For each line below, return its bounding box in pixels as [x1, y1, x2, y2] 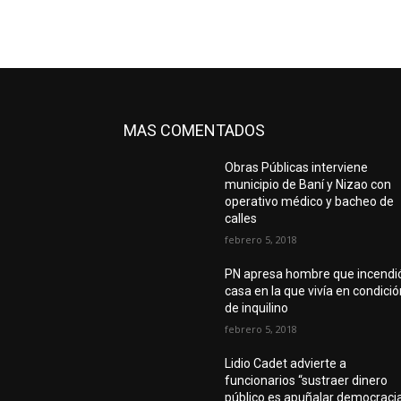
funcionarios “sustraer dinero [225, 373, 388, 388]
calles [225, 211, 258, 226]
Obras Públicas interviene [225, 160, 369, 175]
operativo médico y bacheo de [225, 194, 395, 209]
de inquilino [225, 301, 289, 315]
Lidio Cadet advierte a [225, 356, 347, 371]
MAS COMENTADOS [124, 121, 265, 140]
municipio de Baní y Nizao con [225, 177, 392, 192]
